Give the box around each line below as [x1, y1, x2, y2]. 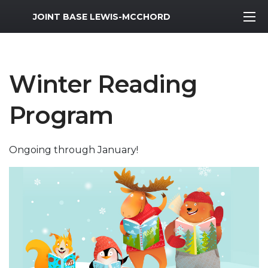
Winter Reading [9, 69, 197, 99]
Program [9, 100, 113, 130]
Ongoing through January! [9, 144, 138, 156]
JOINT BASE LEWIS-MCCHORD [33, 11, 170, 22]
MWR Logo [8, 8, 62, 20]
